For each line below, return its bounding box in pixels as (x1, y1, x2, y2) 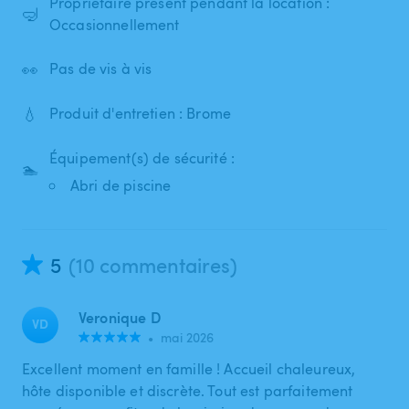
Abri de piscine (70, 174, 172, 195)
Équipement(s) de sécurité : (49, 147, 236, 168)
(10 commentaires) (68, 250, 237, 278)
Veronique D (79, 306, 161, 328)
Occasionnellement (49, 14, 180, 35)
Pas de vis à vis (49, 58, 152, 79)
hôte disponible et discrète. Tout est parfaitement (22, 380, 353, 401)
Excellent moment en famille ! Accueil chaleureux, (22, 358, 356, 379)
